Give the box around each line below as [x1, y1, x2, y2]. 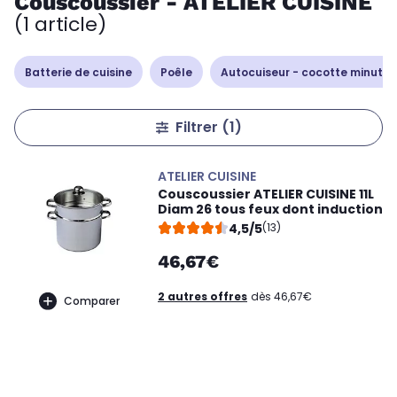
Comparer [63, 292, 120, 308]
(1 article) [14, 11, 106, 38]
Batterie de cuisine [25, 64, 132, 80]
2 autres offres [158, 289, 247, 304]
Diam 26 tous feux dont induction [158, 200, 383, 218]
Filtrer [175, 117, 222, 137]
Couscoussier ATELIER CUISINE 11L [158, 185, 374, 203]
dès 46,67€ [251, 289, 312, 304]
